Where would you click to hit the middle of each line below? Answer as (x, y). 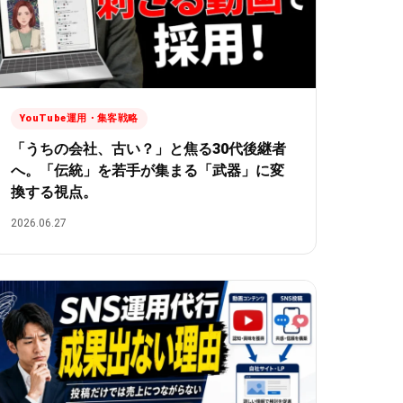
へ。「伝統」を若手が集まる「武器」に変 (147, 170)
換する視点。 (54, 192)
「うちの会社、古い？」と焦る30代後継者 (148, 148)
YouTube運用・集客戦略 (79, 118)
